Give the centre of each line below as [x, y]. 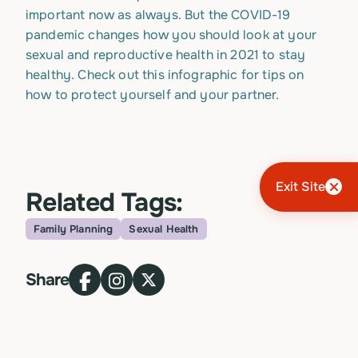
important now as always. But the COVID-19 [158, 15]
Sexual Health [164, 229]
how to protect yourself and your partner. [153, 95]
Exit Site [300, 187]
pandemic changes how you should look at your [171, 35]
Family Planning [74, 229]
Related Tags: [104, 203]
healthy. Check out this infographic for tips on [165, 75]
